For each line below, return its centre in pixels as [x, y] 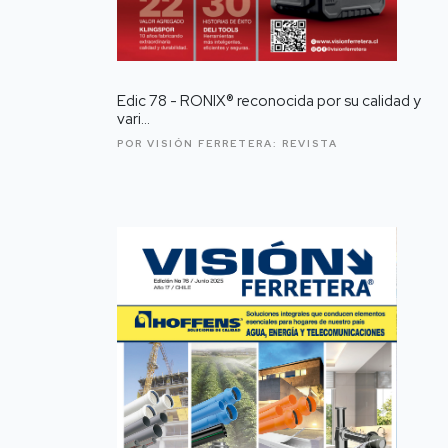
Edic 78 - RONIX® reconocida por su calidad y [269, 101]
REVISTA [310, 144]
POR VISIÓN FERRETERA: [199, 144]
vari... [133, 119]
